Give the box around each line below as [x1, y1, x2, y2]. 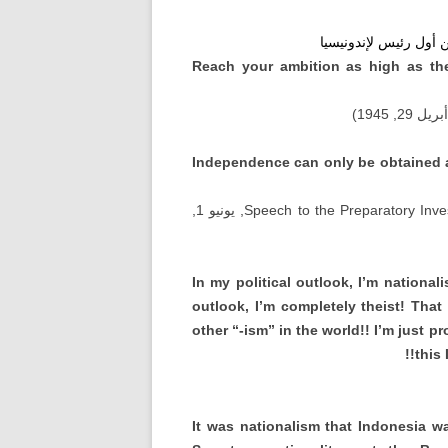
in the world [279, 322, 361, 338]
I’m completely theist [254, 298, 401, 314]
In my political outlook [192, 274, 350, 290]
